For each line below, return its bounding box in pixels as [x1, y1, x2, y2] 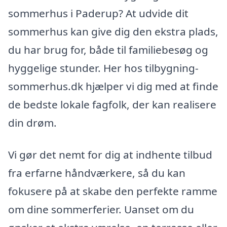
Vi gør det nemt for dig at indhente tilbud [8, 147, 212, 162]
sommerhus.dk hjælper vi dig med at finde [8, 79, 218, 93]
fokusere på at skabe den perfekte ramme [8, 184, 217, 199]
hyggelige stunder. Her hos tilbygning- [8, 60, 199, 75]
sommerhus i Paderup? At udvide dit [8, 6, 188, 20]
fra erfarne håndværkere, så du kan [8, 166, 185, 180]
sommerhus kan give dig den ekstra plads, [8, 24, 218, 39]
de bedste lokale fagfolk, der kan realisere [8, 97, 216, 111]
